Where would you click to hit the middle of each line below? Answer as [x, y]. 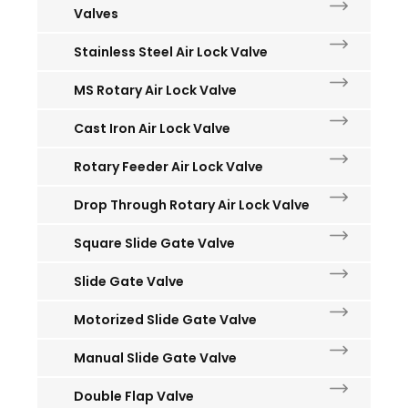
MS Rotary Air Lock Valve [155, 90]
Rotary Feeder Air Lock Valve [168, 166]
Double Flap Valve [134, 396]
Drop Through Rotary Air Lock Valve [192, 204]
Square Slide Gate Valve [154, 243]
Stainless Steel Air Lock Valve [171, 51]
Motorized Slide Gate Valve [165, 319]
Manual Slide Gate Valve [155, 357]
